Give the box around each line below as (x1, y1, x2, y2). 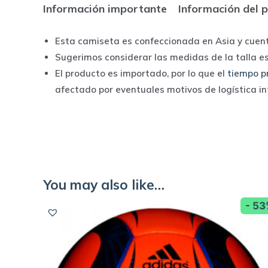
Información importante (43, 2, 167, 16)
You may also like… (43, 175, 165, 193)
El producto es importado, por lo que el (55, 68, 227, 80)
